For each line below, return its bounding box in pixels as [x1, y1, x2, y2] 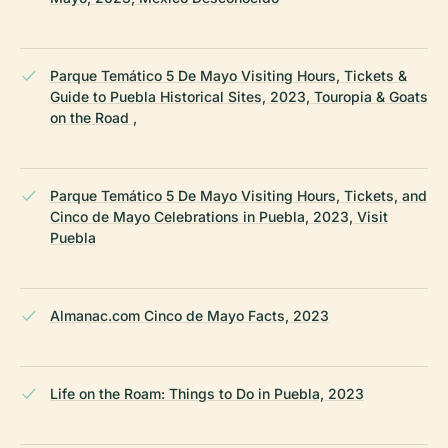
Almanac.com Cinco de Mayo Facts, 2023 [50, 306, 329, 324]
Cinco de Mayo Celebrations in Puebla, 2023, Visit [50, 207, 388, 225]
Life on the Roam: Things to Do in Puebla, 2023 [50, 384, 364, 402]
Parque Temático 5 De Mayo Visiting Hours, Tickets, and [50, 186, 427, 204]
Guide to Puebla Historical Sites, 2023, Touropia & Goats [50, 87, 428, 105]
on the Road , [50, 108, 137, 126]
